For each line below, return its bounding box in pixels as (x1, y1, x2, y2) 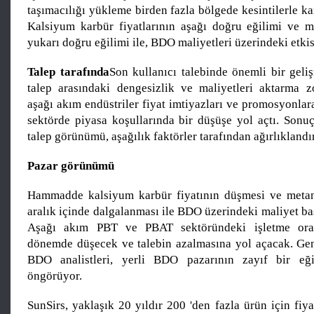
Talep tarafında (27, 64, 109, 78)
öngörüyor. (27, 268, 82, 282)
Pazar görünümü (27, 158, 114, 172)
